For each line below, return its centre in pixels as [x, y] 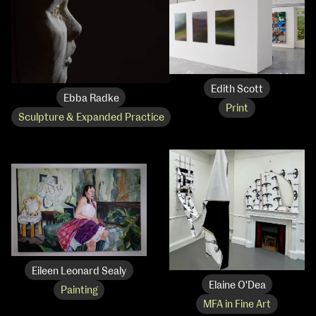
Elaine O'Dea [237, 285]
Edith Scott [237, 89]
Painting [79, 291]
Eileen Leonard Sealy [79, 271]
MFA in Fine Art [237, 305]
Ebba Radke [91, 98]
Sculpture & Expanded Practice [91, 118]
